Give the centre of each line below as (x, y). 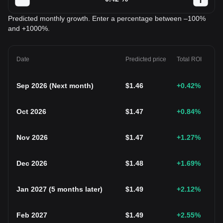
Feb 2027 (32, 215)
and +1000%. (29, 28)
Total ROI (189, 59)
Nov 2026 (32, 137)
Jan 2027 (32, 189)
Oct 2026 (31, 111)
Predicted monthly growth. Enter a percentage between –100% (107, 18)
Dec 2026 (32, 163)
